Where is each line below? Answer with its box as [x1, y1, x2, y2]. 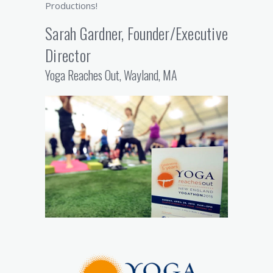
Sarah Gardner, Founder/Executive [45, 21, 228, 46]
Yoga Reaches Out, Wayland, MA [45, 66, 177, 85]
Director [45, 43, 91, 68]
